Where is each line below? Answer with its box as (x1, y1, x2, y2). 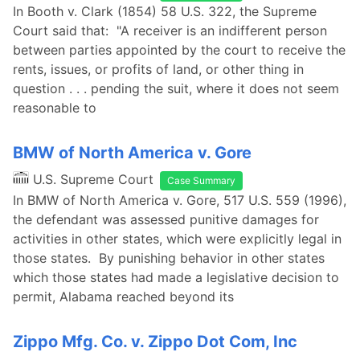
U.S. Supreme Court (33, 171, 153, 187)
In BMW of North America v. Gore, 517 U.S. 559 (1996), (13, 192, 346, 208)
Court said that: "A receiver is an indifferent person (13, 22, 327, 39)
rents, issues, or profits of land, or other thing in (13, 61, 304, 77)
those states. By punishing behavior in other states (13, 250, 325, 266)
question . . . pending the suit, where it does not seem (13, 80, 339, 96)
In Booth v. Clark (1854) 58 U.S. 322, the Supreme (13, 3, 317, 19)
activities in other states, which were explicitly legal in (13, 231, 342, 247)
